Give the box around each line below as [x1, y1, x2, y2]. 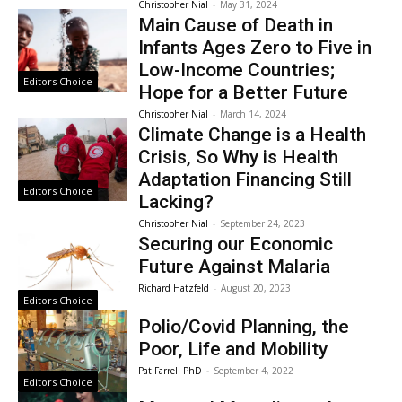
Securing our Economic [138, 233, 334, 255]
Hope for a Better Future [138, 82, 349, 103]
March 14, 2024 [220, 108, 287, 120]
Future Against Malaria [138, 256, 331, 277]
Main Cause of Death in [138, 14, 334, 36]
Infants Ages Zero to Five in [138, 37, 372, 58]
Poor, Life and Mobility [138, 337, 328, 360]
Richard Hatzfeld [138, 282, 210, 294]
